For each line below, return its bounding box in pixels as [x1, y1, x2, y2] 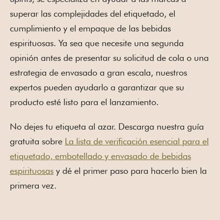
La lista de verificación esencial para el [65, 136, 209, 147]
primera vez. [10, 180, 56, 191]
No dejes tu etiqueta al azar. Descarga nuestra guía [10, 121, 204, 132]
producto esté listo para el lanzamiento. [10, 97, 159, 108]
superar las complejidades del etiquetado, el [10, 8, 175, 19]
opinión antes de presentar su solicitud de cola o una [10, 53, 209, 63]
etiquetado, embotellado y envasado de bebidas [10, 151, 191, 162]
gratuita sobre [10, 136, 65, 147]
